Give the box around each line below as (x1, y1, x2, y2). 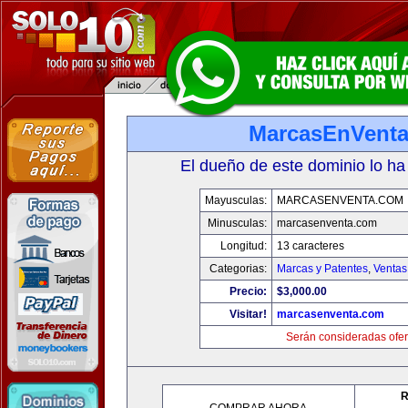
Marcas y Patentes (276, 262, 368, 275)
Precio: (229, 285, 267, 298)
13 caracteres (276, 240, 344, 252)
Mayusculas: (204, 194, 267, 207)
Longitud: (219, 240, 267, 252)
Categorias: (209, 262, 267, 275)
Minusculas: (207, 217, 267, 229)
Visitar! (229, 308, 267, 321)
